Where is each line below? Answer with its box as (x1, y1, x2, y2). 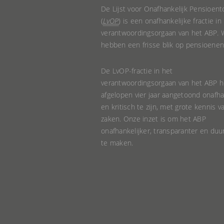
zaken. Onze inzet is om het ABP (101, 113, 206, 123)
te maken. (101, 137, 133, 147)
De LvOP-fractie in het (101, 65, 173, 75)
